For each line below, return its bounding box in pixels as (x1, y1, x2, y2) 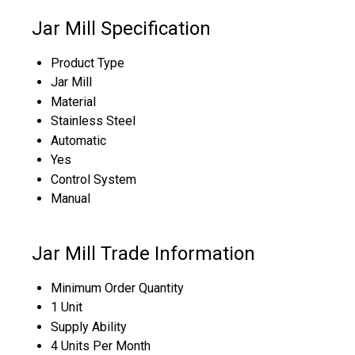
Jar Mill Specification (32, 17, 211, 40)
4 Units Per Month (51, 338, 151, 353)
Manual (51, 190, 90, 206)
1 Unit (51, 299, 82, 315)
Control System (51, 171, 136, 187)
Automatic (51, 132, 106, 148)
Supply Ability (51, 319, 127, 334)
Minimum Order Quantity (51, 280, 184, 296)
